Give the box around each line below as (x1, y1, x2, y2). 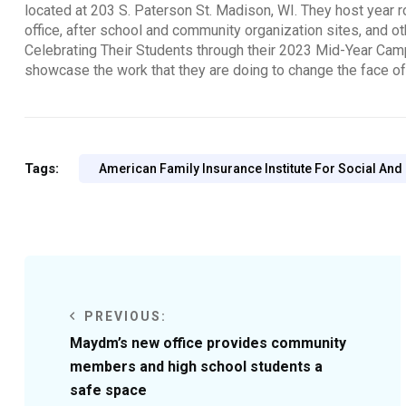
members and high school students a (70, 358, 323, 376)
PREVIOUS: (80, 309, 167, 324)
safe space (70, 382, 147, 400)
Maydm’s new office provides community (70, 334, 346, 353)
